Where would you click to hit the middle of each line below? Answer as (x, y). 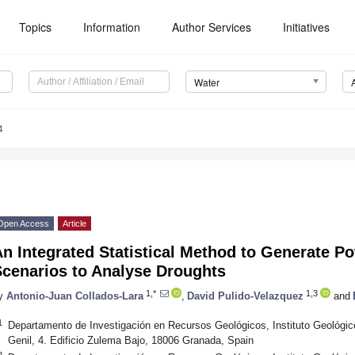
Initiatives (307, 27)
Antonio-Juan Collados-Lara (75, 296)
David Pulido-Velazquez (245, 296)
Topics (36, 27)
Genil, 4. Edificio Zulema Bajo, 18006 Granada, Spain (130, 340)
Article (74, 224)
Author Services (212, 27)
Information (112, 27)
